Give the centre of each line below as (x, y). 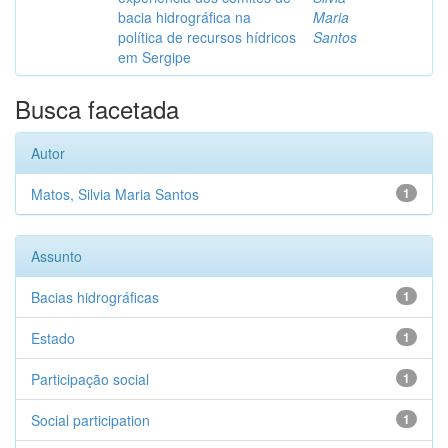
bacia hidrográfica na (184, 17)
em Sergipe (154, 57)
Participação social (90, 379)
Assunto (56, 256)
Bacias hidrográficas (95, 297)
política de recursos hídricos (207, 37)
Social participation (90, 420)
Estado (53, 338)
